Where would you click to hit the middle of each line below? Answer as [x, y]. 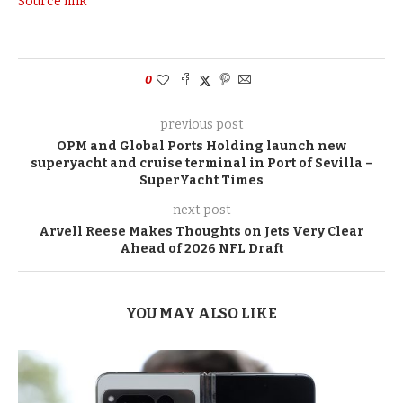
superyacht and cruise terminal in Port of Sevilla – [201, 164]
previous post [201, 125]
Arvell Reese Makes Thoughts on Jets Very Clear [201, 232]
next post [201, 210]
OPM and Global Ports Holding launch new [201, 147]
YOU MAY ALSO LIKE [201, 314]
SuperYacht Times [201, 181]
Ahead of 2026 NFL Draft [201, 249]
